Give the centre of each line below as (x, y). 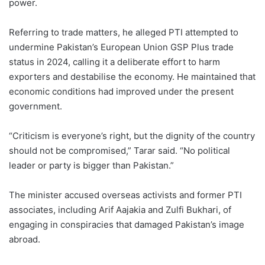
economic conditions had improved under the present (121, 92)
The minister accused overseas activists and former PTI (125, 195)
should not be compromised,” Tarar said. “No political (119, 151)
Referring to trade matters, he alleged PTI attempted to (124, 33)
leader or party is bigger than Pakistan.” (91, 166)
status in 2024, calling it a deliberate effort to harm (114, 62)
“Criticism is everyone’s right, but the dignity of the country (132, 136)
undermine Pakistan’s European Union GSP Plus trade (121, 47)
